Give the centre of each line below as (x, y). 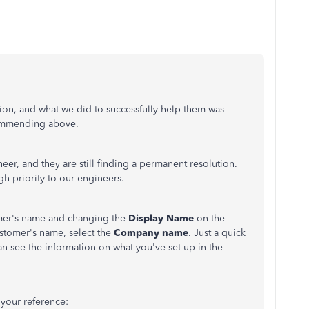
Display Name (161, 218)
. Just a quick (217, 233)
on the (209, 218)
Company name (151, 233)
